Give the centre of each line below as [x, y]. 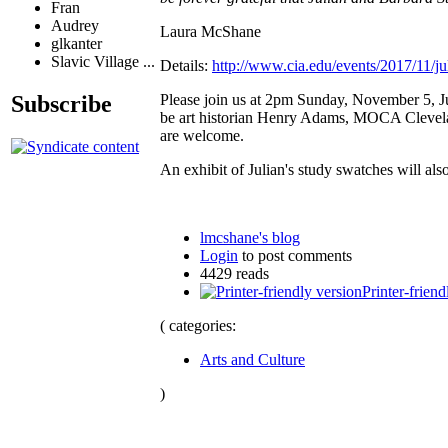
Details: [186, 65]
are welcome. [202, 135]
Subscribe [61, 103]
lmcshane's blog [250, 237]
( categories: [198, 325]
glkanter [76, 44]
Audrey [75, 26]
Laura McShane [210, 31]
